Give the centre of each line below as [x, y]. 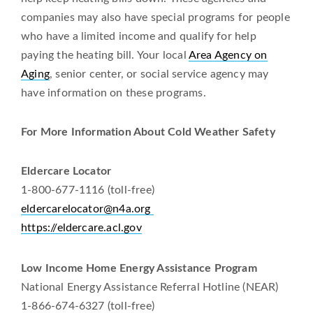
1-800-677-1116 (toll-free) [88, 190]
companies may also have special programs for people [155, 18]
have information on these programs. [114, 93]
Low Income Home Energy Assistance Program [139, 268]
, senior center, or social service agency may [159, 74]
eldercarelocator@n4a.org [87, 209]
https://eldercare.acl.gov [81, 227]
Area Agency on [228, 56]
